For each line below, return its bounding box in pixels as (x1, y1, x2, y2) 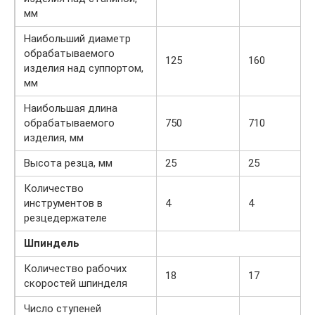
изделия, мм (24, 131, 84, 144)
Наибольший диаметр (24, 32, 131, 45)
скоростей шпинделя (24, 276, 127, 290)
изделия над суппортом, (24, 61, 143, 75)
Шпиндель (24, 236, 79, 250)
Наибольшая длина (24, 101, 117, 115)
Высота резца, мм (24, 156, 112, 169)
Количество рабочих (24, 262, 127, 275)
